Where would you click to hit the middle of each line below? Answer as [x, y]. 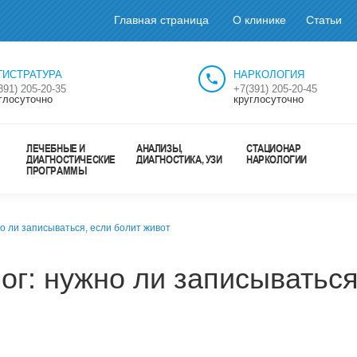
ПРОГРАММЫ [57, 170]
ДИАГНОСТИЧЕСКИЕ [71, 159]
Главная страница [161, 20]
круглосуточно [269, 99]
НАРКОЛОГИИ [277, 159]
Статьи [324, 20]
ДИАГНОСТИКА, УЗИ [179, 159]
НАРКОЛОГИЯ [269, 75]
